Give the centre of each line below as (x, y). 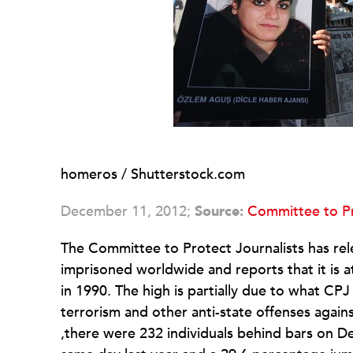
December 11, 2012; (128, 212)
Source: (219, 212)
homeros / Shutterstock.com (153, 175)
